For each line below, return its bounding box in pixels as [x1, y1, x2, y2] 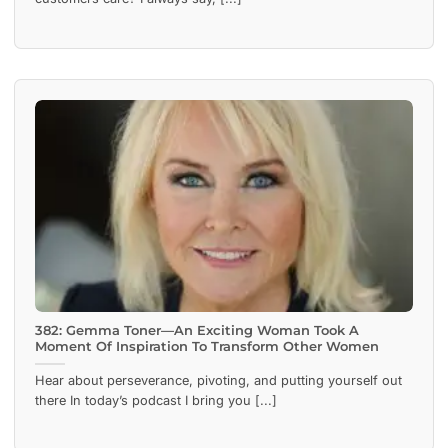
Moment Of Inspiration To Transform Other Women [35, 339, 379, 355]
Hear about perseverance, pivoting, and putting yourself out [35, 373, 402, 389]
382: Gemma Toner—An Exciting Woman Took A [35, 323, 359, 339]
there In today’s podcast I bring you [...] [35, 393, 277, 409]
